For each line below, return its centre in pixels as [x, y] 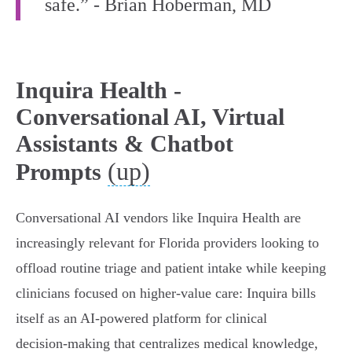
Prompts [59, 172]
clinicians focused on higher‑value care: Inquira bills [166, 293]
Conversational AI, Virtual [150, 117]
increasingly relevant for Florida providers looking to [167, 243]
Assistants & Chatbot [125, 144]
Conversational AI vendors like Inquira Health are [158, 218]
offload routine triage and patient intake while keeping [171, 268]
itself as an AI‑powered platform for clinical [141, 319]
